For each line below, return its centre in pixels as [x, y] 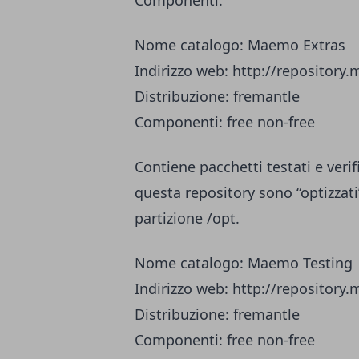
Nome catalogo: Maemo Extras [240, 45]
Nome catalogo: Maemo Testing [244, 263]
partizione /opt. [187, 218]
